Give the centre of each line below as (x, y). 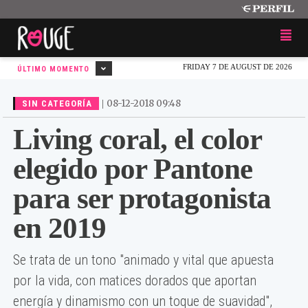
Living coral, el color (137, 139)
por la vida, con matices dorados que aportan (135, 280)
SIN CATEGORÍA (57, 103)
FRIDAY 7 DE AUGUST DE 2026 (238, 67)
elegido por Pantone (133, 169)
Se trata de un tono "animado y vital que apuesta (143, 260)
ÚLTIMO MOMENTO (55, 69)
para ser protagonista (142, 198)
